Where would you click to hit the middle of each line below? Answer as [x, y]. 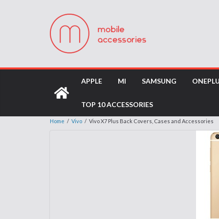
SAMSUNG [159, 81]
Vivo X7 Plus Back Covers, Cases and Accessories [151, 121]
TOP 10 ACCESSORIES [117, 104]
